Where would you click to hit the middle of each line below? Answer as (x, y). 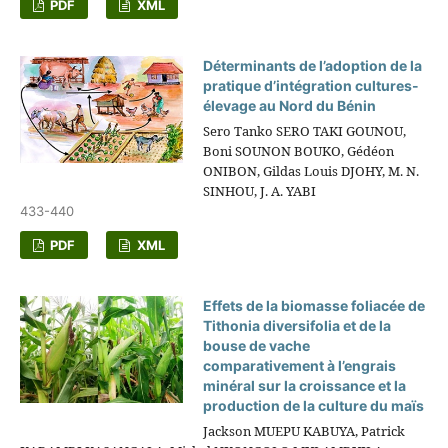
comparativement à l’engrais (300, 366)
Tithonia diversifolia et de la (297, 326)
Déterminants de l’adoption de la (313, 66)
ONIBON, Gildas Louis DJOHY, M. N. (311, 171)
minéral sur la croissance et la (305, 386)
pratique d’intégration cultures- (311, 86)
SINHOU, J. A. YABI (260, 191)
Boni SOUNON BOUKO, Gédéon (299, 151)
